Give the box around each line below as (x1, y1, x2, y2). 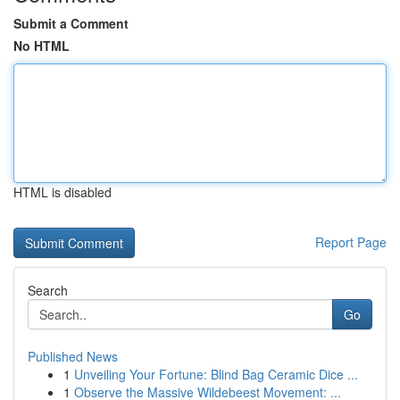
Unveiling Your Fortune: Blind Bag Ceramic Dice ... (74, 365, 358, 383)
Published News (28, 347, 118, 365)
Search (28, 281, 68, 299)
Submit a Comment (13, 14, 129, 32)
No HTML (13, 37, 70, 54)
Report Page (315, 233, 387, 251)
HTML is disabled (13, 183, 112, 201)
